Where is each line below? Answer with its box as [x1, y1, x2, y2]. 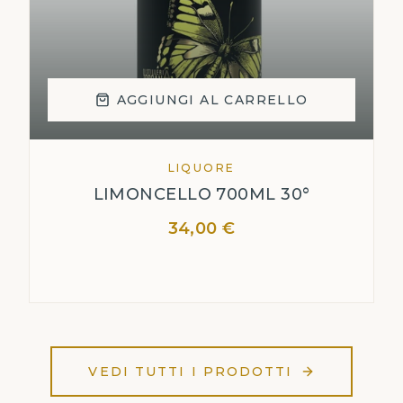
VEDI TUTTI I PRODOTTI [88, 363, 293, 380]
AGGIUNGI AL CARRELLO [116, 92, 309, 108]
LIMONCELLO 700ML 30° [93, 184, 310, 204]
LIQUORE [167, 161, 236, 175]
